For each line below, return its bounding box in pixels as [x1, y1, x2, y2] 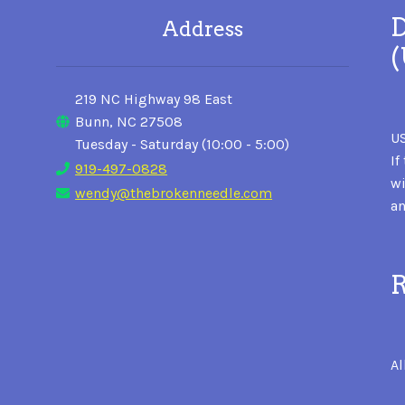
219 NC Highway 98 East [75, 89, 233, 108]
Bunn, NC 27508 [75, 112, 184, 130]
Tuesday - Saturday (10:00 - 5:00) [75, 135, 290, 153]
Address [161, 16, 243, 42]
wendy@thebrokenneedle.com [75, 184, 273, 202]
